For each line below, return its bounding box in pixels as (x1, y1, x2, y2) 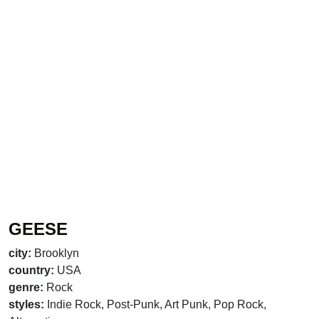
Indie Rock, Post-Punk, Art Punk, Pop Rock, (47, 298, 266, 311)
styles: (9, 298, 44, 311)
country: (9, 264, 54, 277)
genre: (9, 281, 43, 294)
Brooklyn (34, 247, 79, 260)
